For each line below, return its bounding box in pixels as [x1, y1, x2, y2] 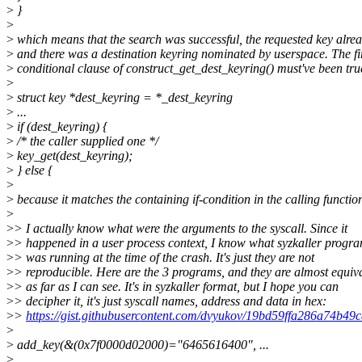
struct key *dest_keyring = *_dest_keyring [14, 90, 233, 105]
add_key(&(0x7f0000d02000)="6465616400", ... [14, 338, 269, 352]
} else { [14, 163, 53, 178]
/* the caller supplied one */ [14, 134, 158, 149]
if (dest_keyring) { [14, 120, 107, 134]
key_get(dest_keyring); [14, 149, 133, 163]
